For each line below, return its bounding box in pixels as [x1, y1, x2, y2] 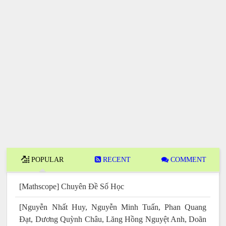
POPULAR [29, 156, 64, 164]
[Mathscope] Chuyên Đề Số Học [19, 182, 125, 191]
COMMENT [168, 156, 206, 164]
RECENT [101, 156, 131, 164]
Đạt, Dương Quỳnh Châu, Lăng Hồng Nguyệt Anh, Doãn [19, 215, 207, 224]
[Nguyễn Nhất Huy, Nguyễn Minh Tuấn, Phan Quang [19, 203, 207, 212]
